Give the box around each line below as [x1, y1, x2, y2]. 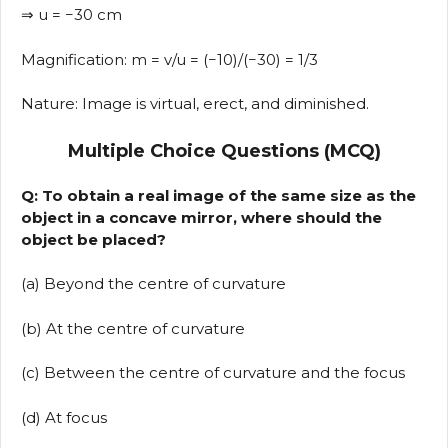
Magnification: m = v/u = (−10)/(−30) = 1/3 [21, 49, 318, 69]
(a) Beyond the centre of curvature [21, 274, 286, 294]
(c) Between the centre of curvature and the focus [21, 363, 405, 383]
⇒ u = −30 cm [21, 5, 122, 25]
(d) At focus [21, 407, 107, 427]
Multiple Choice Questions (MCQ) [67, 139, 381, 162]
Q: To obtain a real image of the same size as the [21, 185, 416, 205]
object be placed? [21, 229, 166, 249]
